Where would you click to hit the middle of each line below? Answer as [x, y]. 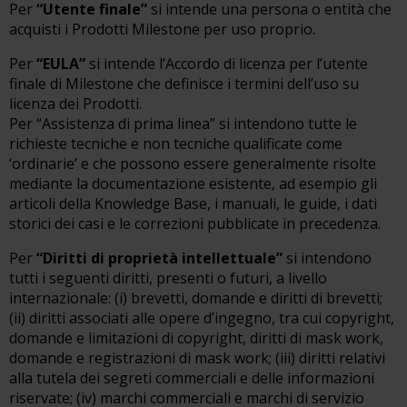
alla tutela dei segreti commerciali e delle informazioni [192, 378]
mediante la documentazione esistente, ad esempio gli [193, 184]
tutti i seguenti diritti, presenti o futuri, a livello [168, 278]
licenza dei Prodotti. [75, 104]
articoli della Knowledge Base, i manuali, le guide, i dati [193, 203]
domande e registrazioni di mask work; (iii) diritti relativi [197, 358]
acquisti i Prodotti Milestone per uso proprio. [162, 29]
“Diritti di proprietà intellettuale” [159, 258]
